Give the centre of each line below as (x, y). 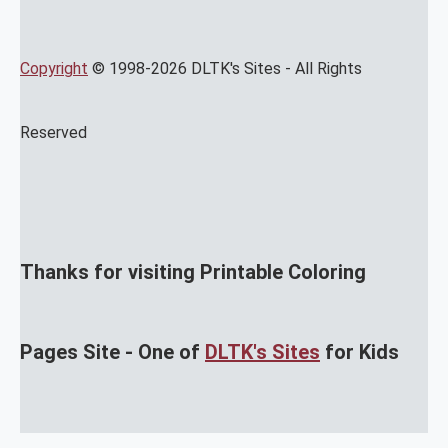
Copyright (54, 68)
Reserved (53, 132)
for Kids (359, 351)
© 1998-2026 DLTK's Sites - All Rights (225, 68)
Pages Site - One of (112, 351)
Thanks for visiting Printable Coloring (193, 271)
